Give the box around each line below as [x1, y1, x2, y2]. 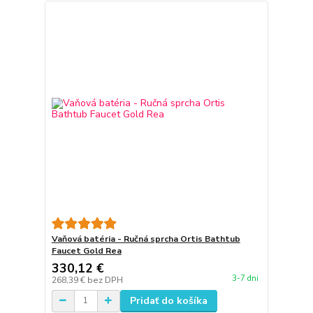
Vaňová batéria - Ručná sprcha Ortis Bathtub [51, 233, 240, 245]
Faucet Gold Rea [51, 245, 122, 256]
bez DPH [87, 274, 123, 286]
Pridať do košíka [129, 293, 208, 307]
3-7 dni [231, 273, 259, 284]
